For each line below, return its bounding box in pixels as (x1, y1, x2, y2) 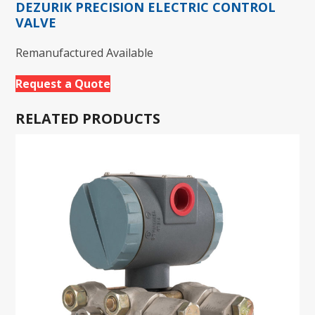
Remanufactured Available (15, 44, 154, 60)
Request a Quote (15, 75, 111, 91)
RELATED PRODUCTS (15, 108, 161, 128)
